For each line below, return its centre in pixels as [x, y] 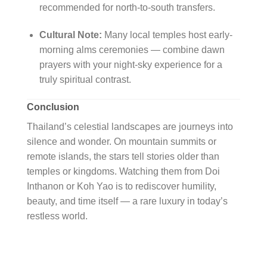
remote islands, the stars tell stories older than [123, 157]
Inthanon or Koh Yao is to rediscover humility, [122, 187]
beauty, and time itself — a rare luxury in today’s [127, 201]
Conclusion [53, 107]
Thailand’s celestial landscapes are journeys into [130, 127]
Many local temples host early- [167, 35]
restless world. [57, 216]
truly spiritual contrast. [85, 79]
